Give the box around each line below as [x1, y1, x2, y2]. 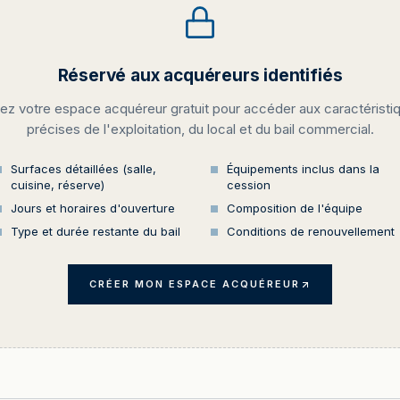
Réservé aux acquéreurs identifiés [57, 65, 343, 86]
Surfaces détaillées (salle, [11, 162, 156, 176]
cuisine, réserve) [11, 178, 104, 192]
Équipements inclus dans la [227, 162, 379, 176]
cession [227, 178, 271, 192]
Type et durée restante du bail [11, 224, 180, 238]
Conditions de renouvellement [227, 224, 395, 238]
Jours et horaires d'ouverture [11, 201, 175, 215]
